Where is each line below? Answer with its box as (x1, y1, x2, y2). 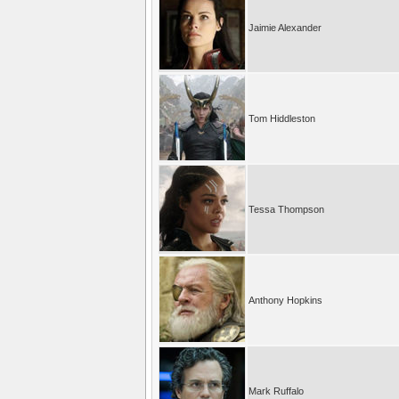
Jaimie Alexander (248, 21, 322, 33)
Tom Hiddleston (248, 112, 315, 124)
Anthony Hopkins (248, 294, 322, 305)
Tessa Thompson (248, 203, 324, 215)
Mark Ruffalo (248, 385, 304, 396)
